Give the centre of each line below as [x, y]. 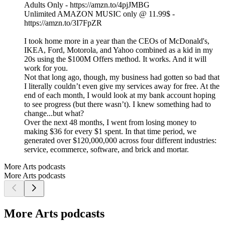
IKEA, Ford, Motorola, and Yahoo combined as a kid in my [119, 50]
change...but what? [54, 114]
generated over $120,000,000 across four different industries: [120, 141]
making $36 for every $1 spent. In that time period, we [110, 132]
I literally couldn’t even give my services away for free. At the [122, 86]
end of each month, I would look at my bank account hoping [120, 95]
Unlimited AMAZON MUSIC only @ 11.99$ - [99, 14]
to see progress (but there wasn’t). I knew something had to [118, 104]
